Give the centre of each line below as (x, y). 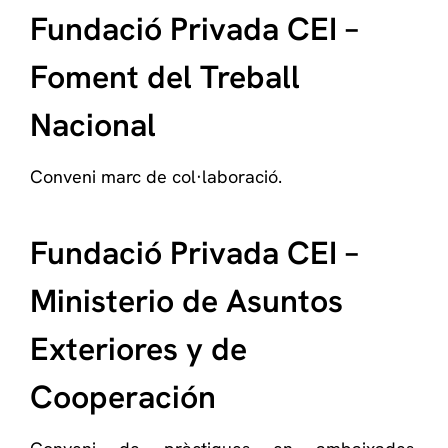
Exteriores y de (138, 349)
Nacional (93, 125)
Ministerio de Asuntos (186, 301)
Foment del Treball (165, 77)
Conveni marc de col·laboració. (156, 176)
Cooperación (123, 397)
